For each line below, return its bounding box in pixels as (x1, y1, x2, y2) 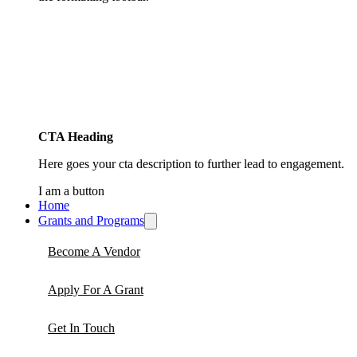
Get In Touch (48, 320, 115, 335)
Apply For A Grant (48, 282, 143, 296)
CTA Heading (38, 129, 113, 143)
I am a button (38, 183, 104, 198)
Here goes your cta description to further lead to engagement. (38, 156, 344, 171)
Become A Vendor (48, 244, 140, 258)
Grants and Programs (38, 213, 144, 227)
